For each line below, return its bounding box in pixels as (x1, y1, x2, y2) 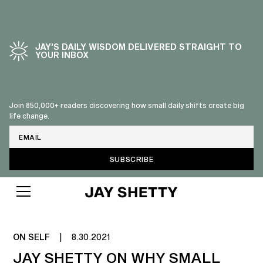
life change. (9, 112, 49, 120)
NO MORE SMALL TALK (60, 207, 203, 222)
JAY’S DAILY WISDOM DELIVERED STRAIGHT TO (35, 42, 242, 52)
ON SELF (13, 232, 50, 242)
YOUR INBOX (35, 50, 89, 60)
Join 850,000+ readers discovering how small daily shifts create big (9, 101, 244, 109)
